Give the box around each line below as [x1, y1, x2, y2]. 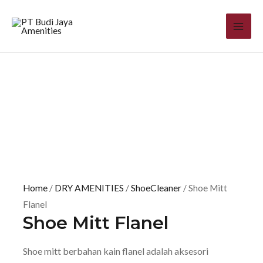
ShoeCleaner [131, 182, 182, 193]
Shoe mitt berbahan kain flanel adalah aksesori [23, 245, 209, 257]
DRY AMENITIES [55, 182, 124, 193]
